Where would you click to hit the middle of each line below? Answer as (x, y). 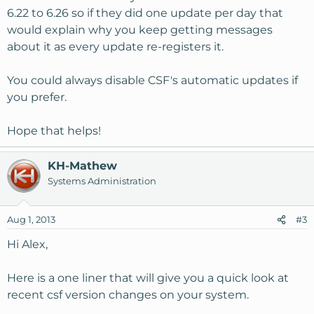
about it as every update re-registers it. (115, 47)
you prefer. (37, 97)
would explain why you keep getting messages (140, 30)
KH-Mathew (82, 166)
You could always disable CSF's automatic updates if (152, 80)
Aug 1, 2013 (31, 219)
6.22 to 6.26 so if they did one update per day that (145, 13)
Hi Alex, (27, 244)
